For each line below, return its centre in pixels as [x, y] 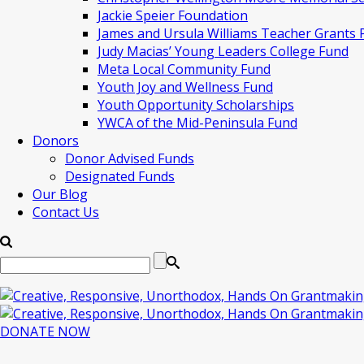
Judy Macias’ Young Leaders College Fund [223, 51]
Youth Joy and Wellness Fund [185, 87]
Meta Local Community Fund [184, 69]
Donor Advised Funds [130, 158]
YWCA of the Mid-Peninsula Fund [197, 123]
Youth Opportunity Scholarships [196, 105]
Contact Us [66, 212]
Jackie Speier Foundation [173, 15]
